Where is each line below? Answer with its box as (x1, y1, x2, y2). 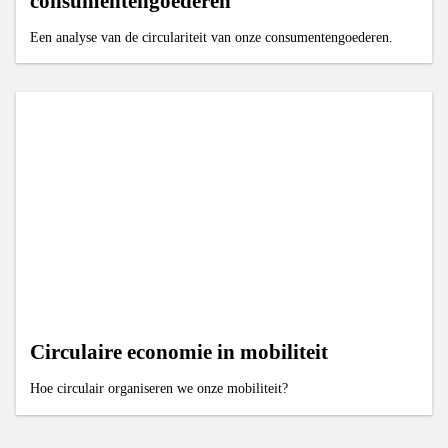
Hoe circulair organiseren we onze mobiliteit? (30, 380, 289, 397)
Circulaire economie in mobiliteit (30, 340, 329, 365)
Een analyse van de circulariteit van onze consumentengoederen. (30, 28, 394, 45)
